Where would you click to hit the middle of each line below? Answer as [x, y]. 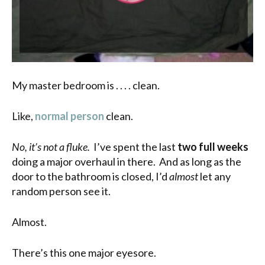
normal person [70, 116]
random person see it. [61, 191]
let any [214, 176]
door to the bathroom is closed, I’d [91, 176]
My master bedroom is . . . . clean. [86, 85]
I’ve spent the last [134, 146]
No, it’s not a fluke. [51, 146]
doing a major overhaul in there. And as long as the [127, 161]
